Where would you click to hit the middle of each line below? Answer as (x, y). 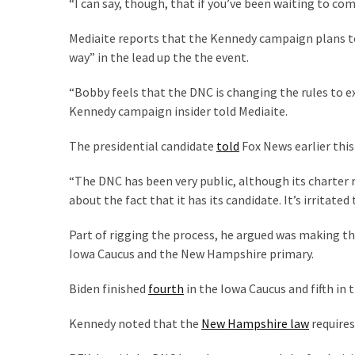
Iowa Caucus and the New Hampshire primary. (191, 253)
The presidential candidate (143, 145)
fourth (166, 288)
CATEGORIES (41, 204)
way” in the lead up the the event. (159, 57)
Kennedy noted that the (135, 323)
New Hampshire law (255, 323)
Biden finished (109, 288)
